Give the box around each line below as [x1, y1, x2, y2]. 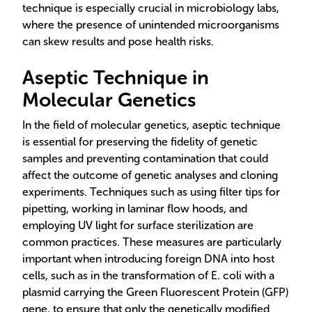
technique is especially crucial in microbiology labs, [22, 1, 279, 15]
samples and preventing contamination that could [22, 152, 268, 165]
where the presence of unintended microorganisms [22, 18, 279, 31]
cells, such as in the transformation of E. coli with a [22, 269, 274, 282]
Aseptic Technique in [22, 66, 209, 89]
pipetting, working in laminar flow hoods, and [22, 202, 247, 215]
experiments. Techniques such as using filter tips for [22, 185, 280, 198]
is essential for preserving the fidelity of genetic [22, 135, 258, 148]
